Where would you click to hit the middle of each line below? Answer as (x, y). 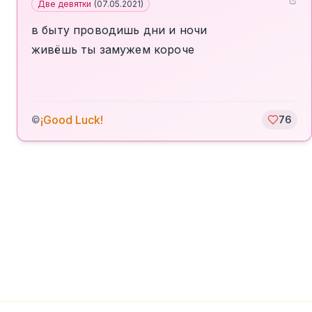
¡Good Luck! (72, 120)
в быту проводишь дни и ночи (119, 30)
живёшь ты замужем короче (113, 49)
